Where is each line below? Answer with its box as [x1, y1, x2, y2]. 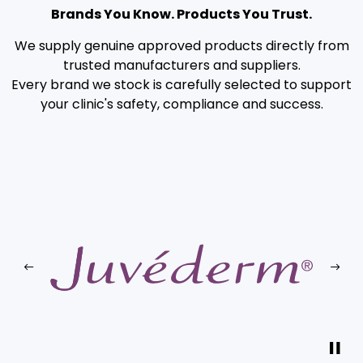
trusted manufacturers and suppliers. [62, 55, 301, 75]
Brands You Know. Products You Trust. [51, 4, 312, 23]
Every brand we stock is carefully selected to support [11, 75, 352, 94]
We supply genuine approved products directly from [14, 36, 349, 55]
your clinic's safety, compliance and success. [40, 94, 323, 113]
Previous [28, 266, 81, 285]
